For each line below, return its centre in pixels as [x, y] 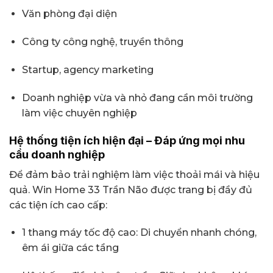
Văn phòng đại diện [69, 14]
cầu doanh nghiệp [57, 154]
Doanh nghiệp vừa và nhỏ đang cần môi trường [137, 97]
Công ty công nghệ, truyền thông [102, 42]
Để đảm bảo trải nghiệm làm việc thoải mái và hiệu [134, 174]
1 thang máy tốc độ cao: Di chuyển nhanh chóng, [139, 233]
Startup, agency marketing [87, 70]
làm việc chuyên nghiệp [79, 113]
